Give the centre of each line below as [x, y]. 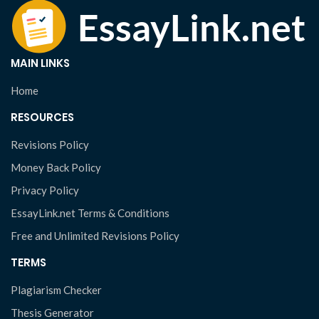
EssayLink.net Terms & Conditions [90, 213]
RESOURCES [42, 117]
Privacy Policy [45, 190]
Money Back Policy [56, 167]
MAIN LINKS [40, 63]
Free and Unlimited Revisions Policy [95, 236]
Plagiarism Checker [56, 290]
